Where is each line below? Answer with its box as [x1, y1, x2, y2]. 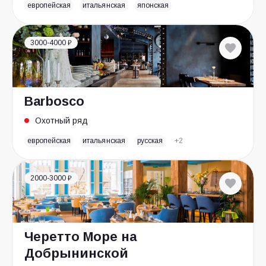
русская [137, 137, 163, 145]
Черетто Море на [24, 229, 137, 244]
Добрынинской [24, 246, 128, 261]
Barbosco [24, 94, 84, 109]
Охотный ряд [35, 116, 88, 125]
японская [137, 1, 169, 9]
